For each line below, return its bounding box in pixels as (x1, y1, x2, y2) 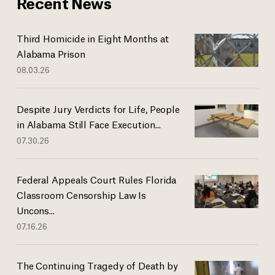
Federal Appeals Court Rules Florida (16, 172, 177, 186)
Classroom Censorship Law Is (16, 188, 147, 201)
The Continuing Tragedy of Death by (16, 258, 178, 272)
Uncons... (16, 203, 55, 217)
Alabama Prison (16, 47, 85, 60)
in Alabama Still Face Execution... (16, 117, 161, 131)
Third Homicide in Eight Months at (16, 31, 169, 45)
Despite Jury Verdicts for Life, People (16, 102, 180, 115)
